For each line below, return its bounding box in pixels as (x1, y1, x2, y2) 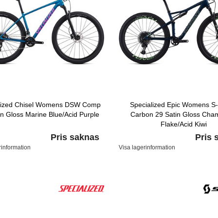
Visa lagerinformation (118, 144, 175, 151)
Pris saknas (50, 132, 99, 142)
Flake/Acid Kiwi (161, 120, 207, 128)
